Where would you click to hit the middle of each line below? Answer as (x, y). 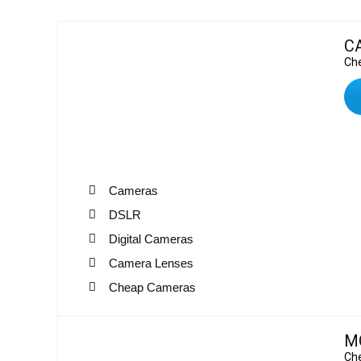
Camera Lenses (151, 263)
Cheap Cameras (152, 287)
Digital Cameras (151, 239)
